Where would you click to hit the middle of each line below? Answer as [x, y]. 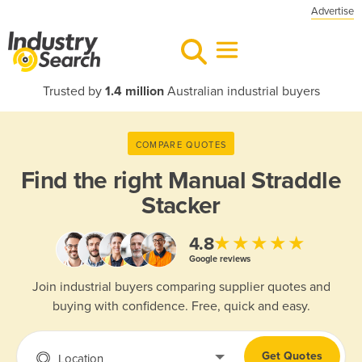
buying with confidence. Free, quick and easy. [181, 307]
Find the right [94, 181]
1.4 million [134, 91]
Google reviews [219, 259]
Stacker [181, 206]
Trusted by [74, 91]
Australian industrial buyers [242, 91]
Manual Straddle [255, 181]
